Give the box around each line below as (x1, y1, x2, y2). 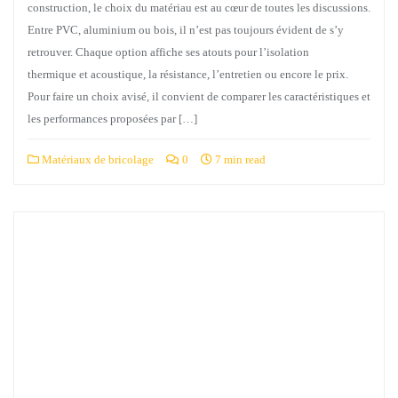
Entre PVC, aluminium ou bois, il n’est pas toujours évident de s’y (28, 22, 344, 36)
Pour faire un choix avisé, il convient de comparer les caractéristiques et (28, 89, 370, 103)
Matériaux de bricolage (39, 152, 154, 166)
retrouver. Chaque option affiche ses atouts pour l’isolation (28, 44, 309, 59)
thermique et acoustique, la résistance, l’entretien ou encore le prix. (28, 67, 348, 81)
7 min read (212, 152, 266, 166)
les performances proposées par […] (28, 111, 197, 125)
